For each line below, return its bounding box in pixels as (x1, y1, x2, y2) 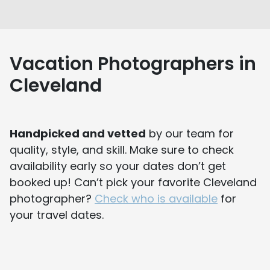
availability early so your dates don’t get (10, 158, 226, 174)
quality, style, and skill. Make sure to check (10, 142, 234, 157)
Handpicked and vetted (10, 125, 146, 141)
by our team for (146, 125, 234, 141)
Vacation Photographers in (10, 51, 256, 77)
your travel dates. (10, 207, 104, 222)
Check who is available (95, 190, 218, 206)
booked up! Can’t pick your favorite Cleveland (10, 174, 257, 190)
